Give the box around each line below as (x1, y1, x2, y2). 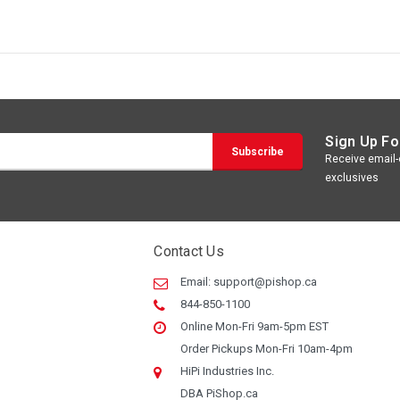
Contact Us (154, 242, 224, 260)
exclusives (325, 171, 379, 184)
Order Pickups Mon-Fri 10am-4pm (180, 341, 354, 355)
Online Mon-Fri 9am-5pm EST (180, 319, 329, 333)
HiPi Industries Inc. (180, 363, 275, 378)
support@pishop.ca (213, 274, 318, 288)
